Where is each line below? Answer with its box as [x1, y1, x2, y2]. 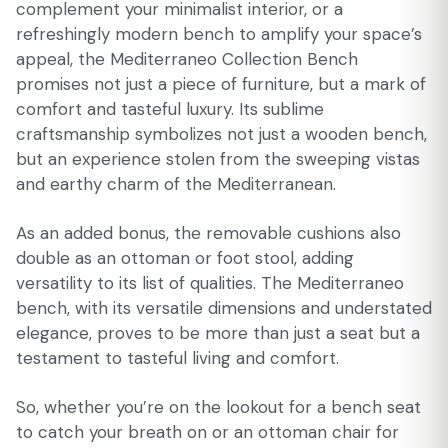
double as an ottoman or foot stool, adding [16, 247, 354, 269]
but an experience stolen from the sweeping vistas [16, 148, 420, 170]
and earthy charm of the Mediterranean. [16, 173, 336, 195]
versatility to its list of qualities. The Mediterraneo [16, 272, 404, 294]
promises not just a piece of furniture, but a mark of [16, 73, 426, 95]
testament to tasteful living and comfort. [16, 347, 339, 369]
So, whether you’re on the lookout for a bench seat [16, 396, 421, 418]
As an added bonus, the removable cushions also [16, 222, 401, 244]
